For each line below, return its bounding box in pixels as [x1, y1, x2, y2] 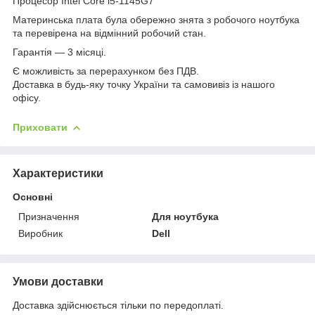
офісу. [13, 91, 41, 103]
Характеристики [13, 167, 103, 179]
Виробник [18, 227, 63, 239]
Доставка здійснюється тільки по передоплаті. [13, 299, 224, 311]
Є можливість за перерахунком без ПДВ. [13, 65, 199, 77]
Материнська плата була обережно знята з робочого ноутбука [13, 13, 300, 25]
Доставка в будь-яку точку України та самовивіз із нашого [13, 78, 275, 90]
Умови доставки [13, 275, 103, 288]
